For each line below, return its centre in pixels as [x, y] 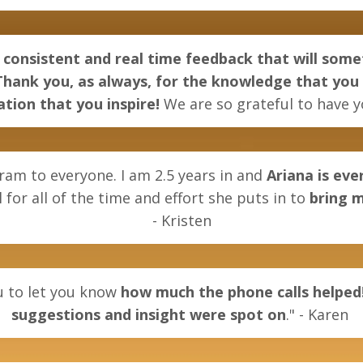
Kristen [186, 221]
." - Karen [319, 315]
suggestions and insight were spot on [148, 315]
